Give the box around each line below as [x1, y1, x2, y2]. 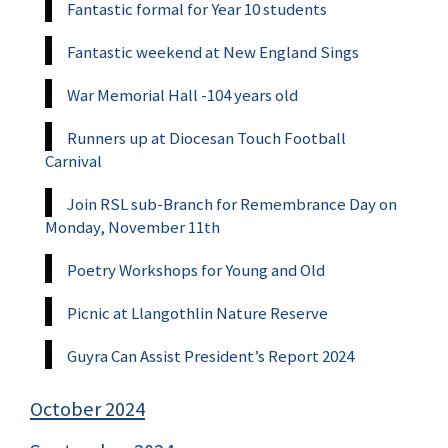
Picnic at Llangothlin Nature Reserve [67, 301, 328, 324]
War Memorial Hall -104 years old [67, 83, 298, 106]
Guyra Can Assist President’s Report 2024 [67, 344, 354, 367]
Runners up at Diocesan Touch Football [67, 126, 346, 149]
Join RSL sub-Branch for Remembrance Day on [67, 192, 397, 215]
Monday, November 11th [45, 215, 220, 238]
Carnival [45, 149, 102, 172]
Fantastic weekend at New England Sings [67, 40, 359, 63]
